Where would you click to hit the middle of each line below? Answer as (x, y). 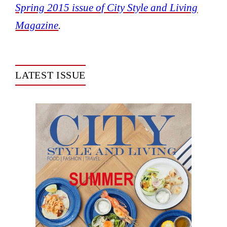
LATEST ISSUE (51, 75)
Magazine (37, 25)
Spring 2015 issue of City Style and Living (107, 7)
